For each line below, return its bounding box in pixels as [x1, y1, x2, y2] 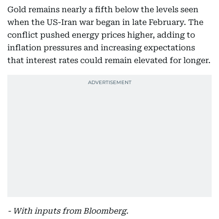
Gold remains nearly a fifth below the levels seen [7, 5, 198, 14]
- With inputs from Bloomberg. [7, 206, 129, 216]
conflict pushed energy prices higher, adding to [7, 30, 195, 40]
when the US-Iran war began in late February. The [7, 18, 203, 27]
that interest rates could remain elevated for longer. [7, 56, 211, 65]
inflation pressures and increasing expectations [7, 43, 195, 52]
